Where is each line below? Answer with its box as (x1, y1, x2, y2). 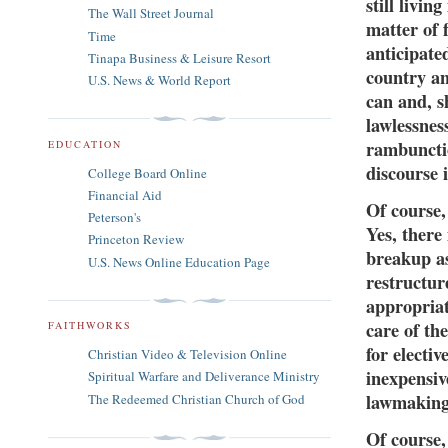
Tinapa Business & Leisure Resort (88, 48, 271, 67)
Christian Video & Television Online (88, 345, 287, 364)
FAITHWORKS (48, 318, 133, 333)
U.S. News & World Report (88, 71, 231, 90)
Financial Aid (88, 185, 162, 204)
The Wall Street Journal (88, 4, 214, 23)
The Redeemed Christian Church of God (88, 389, 305, 408)
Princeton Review (88, 230, 184, 249)
